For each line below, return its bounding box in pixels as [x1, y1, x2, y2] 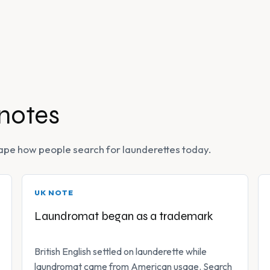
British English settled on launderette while [34, 245, 207, 258]
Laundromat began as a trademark [34, 209, 213, 224]
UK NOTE [34, 188, 74, 198]
